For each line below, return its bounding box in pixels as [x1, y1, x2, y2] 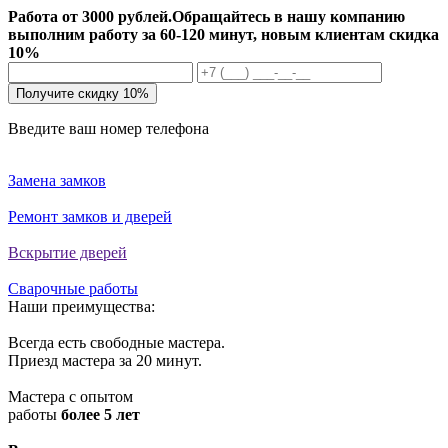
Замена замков [8, 172, 106, 189]
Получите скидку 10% [16, 86, 149, 101]
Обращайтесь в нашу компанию [172, 8, 405, 25]
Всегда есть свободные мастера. [8, 334, 225, 351]
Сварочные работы [8, 280, 138, 297]
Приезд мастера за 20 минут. [8, 352, 202, 369]
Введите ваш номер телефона [8, 120, 209, 137]
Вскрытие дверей [8, 244, 127, 261]
